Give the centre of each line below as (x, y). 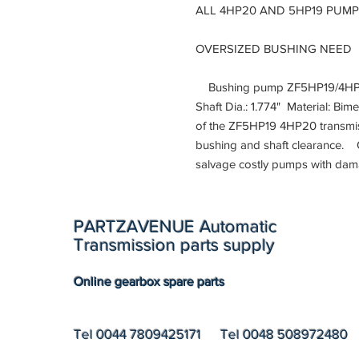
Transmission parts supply (174, 244)
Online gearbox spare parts (151, 281)
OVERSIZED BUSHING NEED (275, 48)
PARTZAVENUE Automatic (175, 226)
